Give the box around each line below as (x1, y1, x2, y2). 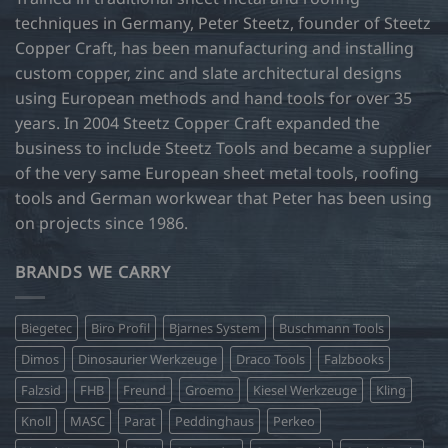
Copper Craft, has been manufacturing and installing (15, 37, 414, 60)
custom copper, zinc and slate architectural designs (15, 62, 402, 85)
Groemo (185, 380, 234, 399)
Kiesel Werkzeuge (253, 380, 357, 399)
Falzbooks (324, 349, 384, 368)
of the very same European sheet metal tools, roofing (15, 162, 419, 185)
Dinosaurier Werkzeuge (78, 349, 217, 368)
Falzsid (21, 380, 61, 399)
